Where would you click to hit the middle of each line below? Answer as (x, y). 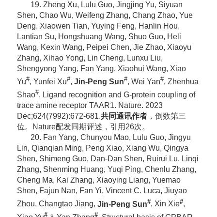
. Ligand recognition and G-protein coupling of (117, 95)
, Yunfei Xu (48, 81)
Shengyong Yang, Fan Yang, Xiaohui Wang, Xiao (101, 68)
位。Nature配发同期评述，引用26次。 (83, 127)
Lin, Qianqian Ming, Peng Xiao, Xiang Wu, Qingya (102, 148)
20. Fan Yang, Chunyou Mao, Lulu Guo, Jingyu (110, 138)
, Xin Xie (165, 204)
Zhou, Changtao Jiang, (57, 204)
